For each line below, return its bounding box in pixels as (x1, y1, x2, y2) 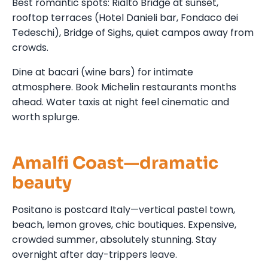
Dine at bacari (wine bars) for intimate (12, 65, 193, 79)
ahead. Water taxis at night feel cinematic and (12, 95, 229, 109)
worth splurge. (12, 109, 80, 124)
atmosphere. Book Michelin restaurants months (12, 80, 236, 94)
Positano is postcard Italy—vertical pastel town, (12, 202, 235, 217)
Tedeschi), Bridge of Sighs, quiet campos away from (12, 25, 254, 39)
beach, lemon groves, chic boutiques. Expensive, (12, 217, 236, 232)
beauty (12, 172, 72, 193)
